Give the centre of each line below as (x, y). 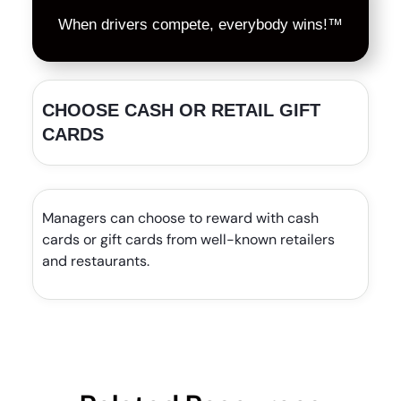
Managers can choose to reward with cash (180, 218)
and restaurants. (95, 260)
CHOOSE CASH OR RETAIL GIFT (181, 110)
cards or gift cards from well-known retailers (188, 239)
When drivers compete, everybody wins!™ (200, 24)
